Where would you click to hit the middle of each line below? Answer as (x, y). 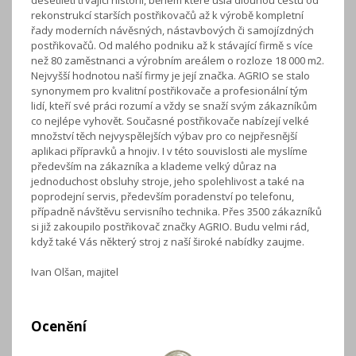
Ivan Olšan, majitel (75, 272)
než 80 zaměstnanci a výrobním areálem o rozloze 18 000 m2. (178, 61)
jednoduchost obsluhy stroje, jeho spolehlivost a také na (168, 182)
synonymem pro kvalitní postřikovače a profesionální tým (169, 91)
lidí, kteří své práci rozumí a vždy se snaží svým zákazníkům (174, 106)
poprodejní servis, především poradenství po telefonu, (163, 197)
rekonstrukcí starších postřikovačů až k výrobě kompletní (167, 15)
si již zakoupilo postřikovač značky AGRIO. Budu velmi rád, (170, 227)
